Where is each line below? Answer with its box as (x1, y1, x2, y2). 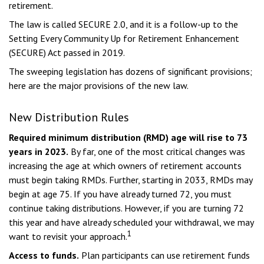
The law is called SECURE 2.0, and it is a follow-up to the (9, 18, 238, 30)
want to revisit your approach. (9, 230, 127, 242)
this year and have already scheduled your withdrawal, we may (9, 216, 253, 228)
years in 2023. (9, 146, 68, 157)
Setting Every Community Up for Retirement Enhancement (9, 32, 239, 44)
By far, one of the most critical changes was (68, 146, 245, 157)
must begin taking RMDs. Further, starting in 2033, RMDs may (9, 174, 252, 186)
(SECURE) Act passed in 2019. (9, 47, 125, 58)
